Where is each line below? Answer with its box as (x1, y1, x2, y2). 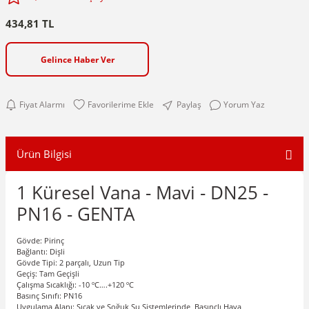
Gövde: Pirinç (17, 235, 64, 246)
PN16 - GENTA (17, 201, 139, 227)
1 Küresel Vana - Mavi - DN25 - (17, 180, 273, 206)
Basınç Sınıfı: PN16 (17, 290, 82, 301)
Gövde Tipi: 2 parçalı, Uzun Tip (17, 257, 125, 268)
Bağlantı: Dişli (17, 246, 65, 257)
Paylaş (177, 99, 201, 110)
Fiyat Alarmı (19, 99, 65, 110)
